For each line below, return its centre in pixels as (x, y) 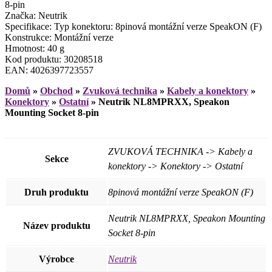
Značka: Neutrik (36, 15)
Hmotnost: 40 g (35, 48)
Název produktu (56, 225)
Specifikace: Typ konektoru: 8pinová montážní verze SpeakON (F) (133, 26)
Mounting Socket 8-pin (52, 112)
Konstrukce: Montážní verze (59, 37)
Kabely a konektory (208, 90)
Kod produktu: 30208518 (54, 59)
